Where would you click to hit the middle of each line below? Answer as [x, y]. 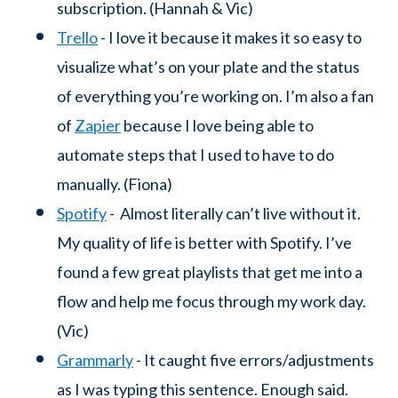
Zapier [98, 126]
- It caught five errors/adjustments [254, 360]
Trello [77, 38]
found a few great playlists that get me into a [210, 272]
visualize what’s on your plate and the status [208, 67]
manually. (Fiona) [115, 184]
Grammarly [95, 360]
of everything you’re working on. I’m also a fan [215, 96]
